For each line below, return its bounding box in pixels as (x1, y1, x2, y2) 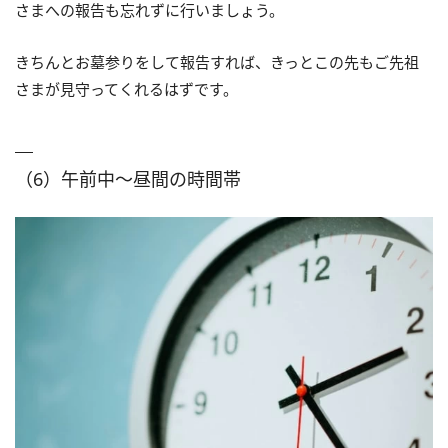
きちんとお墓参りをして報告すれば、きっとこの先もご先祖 (15, 52, 419, 73)
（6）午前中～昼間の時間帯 (15, 167, 241, 192)
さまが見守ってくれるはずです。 (15, 79, 238, 100)
